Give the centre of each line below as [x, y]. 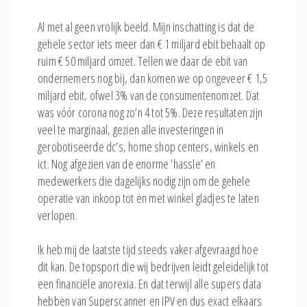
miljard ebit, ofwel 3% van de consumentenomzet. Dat [149, 95]
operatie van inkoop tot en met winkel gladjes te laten [148, 198]
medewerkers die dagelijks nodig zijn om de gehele [144, 181]
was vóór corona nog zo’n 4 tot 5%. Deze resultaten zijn [150, 112]
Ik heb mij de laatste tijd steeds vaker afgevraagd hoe [148, 249]
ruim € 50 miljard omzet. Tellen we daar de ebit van [143, 61]
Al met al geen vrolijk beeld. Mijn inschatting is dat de [146, 27]
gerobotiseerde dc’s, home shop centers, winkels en [148, 147]
